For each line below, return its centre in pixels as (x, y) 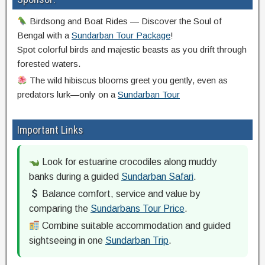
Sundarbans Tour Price (138, 209)
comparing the (60, 209)
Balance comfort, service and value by (120, 194)
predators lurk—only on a (67, 95)
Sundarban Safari (157, 177)
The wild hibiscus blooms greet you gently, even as (128, 80)
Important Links (50, 130)
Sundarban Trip (137, 241)
